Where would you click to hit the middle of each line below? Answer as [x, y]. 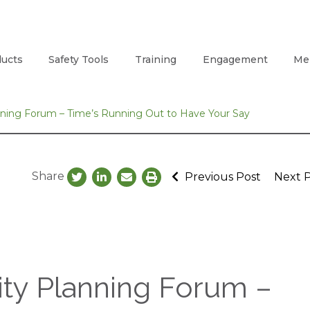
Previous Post [221, 176]
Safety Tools [79, 60]
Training [155, 60]
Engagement [235, 60]
